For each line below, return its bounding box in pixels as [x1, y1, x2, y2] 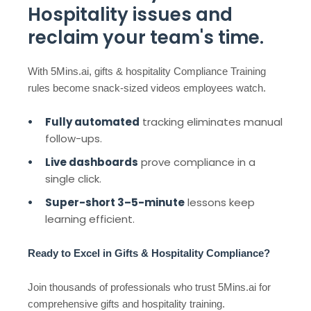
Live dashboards [45, 155, 138, 170]
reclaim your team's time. [28, 25, 264, 51]
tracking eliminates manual [140, 115, 283, 130]
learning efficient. [45, 212, 135, 227]
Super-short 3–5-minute [45, 195, 185, 210]
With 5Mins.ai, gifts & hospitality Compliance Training [28, 65, 266, 78]
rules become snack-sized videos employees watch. [28, 82, 266, 94]
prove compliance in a [138, 155, 255, 170]
